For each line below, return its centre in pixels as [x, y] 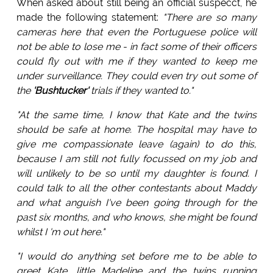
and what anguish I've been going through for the [136, 203]
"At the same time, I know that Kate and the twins [136, 115]
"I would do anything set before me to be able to [136, 257]
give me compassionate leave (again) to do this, [136, 144]
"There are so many [210, 18]
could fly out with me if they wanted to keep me [136, 62]
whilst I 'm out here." [60, 232]
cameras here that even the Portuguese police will [136, 32]
